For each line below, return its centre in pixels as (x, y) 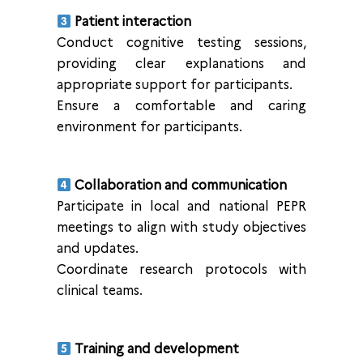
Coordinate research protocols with (181, 269)
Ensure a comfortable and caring (181, 106)
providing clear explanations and (181, 64)
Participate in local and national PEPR (181, 206)
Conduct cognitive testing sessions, (181, 43)
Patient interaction (132, 21)
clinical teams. (100, 290)
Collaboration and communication (179, 185)
